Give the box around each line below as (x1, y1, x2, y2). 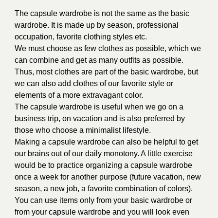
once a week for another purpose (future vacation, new (15, 173, 201, 181)
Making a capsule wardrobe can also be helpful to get (15, 138, 198, 146)
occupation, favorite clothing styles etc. (15, 33, 147, 41)
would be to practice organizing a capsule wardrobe (15, 161, 192, 169)
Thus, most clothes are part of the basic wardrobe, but (15, 68, 198, 76)
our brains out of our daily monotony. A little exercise (15, 149, 193, 158)
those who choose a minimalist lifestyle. (15, 126, 151, 134)
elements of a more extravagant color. (15, 91, 143, 99)
